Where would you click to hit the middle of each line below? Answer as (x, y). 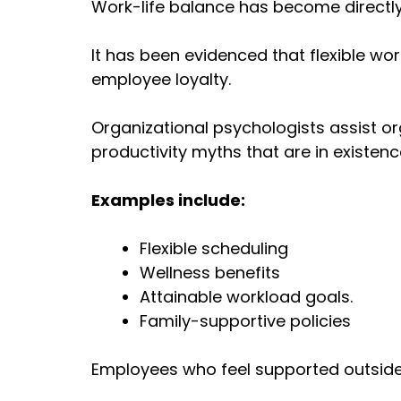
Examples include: (168, 200)
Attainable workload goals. (246, 296)
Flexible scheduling (214, 248)
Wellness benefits (210, 272)
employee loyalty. (161, 79)
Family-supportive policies (245, 320)
